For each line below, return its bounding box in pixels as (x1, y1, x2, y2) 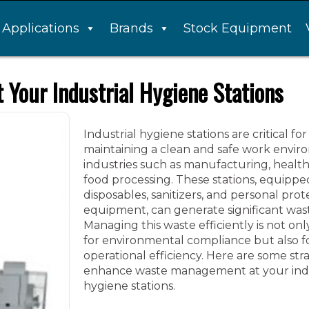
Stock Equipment (183, 21, 292, 36)
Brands (109, 21, 153, 36)
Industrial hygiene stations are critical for (83, 128, 307, 141)
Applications (1, 21, 79, 36)
